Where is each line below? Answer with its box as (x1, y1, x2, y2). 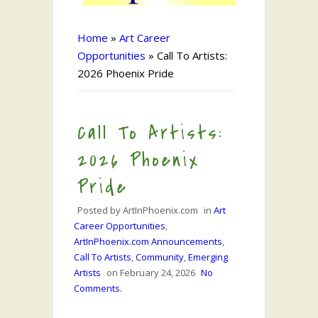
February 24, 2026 (120, 266, 195, 279)
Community (136, 251, 184, 263)
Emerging (188, 251, 228, 263)
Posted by (77, 204, 123, 216)
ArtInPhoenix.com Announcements (74, 235, 222, 248)
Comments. (74, 282, 122, 295)
